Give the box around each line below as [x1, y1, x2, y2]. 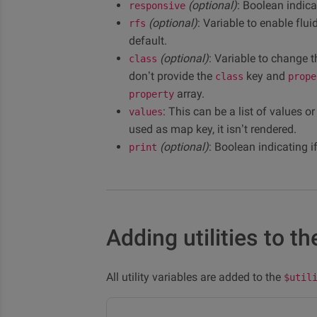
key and [243, 69, 288, 83]
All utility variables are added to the [106, 270, 284, 284]
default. [129, 34, 167, 47]
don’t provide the [129, 69, 215, 83]
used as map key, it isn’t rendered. [129, 122, 296, 136]
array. [174, 87, 204, 100]
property [129, 88, 174, 100]
